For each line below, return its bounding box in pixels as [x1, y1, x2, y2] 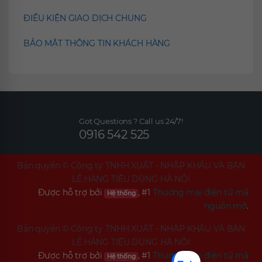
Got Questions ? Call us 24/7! [79, 116, 183, 126]
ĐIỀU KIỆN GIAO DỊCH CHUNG [23, 13, 147, 24]
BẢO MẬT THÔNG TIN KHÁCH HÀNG [23, 38, 171, 49]
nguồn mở [204, 201, 247, 211]
